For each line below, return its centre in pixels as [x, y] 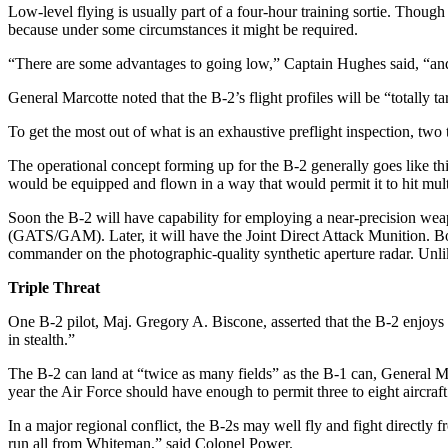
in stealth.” [41, 339]
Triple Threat [54, 287]
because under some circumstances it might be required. [183, 29]
